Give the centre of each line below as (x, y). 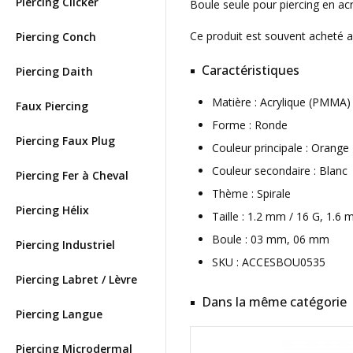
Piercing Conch (56, 37)
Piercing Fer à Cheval (72, 175)
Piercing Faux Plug (65, 141)
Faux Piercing (52, 106)
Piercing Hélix (52, 210)
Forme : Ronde (250, 125)
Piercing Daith (54, 71)
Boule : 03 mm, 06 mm (271, 239)
